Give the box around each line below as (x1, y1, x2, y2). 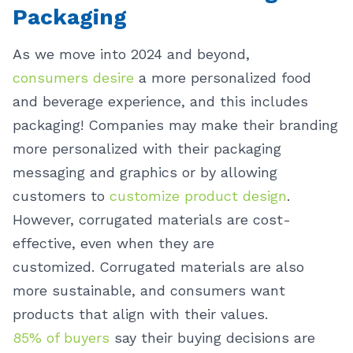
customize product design (110, 188, 287, 204)
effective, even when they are (13, 235, 214, 251)
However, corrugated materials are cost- (13, 211, 291, 228)
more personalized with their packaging (13, 140, 281, 157)
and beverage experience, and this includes (13, 93, 308, 110)
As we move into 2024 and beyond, (13, 46, 250, 62)
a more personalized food (134, 69, 311, 86)
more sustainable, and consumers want (13, 282, 285, 299)
